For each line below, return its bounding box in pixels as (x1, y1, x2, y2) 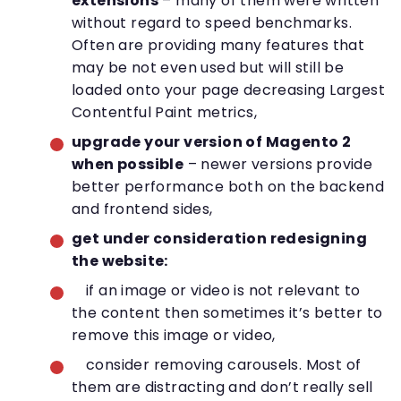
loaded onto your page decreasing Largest (72, 80, 385, 101)
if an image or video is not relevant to (86, 280, 361, 302)
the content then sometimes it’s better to (72, 303, 383, 324)
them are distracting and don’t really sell (72, 377, 373, 398)
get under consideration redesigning (72, 228, 367, 250)
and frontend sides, (72, 199, 213, 220)
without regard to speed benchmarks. (72, 13, 352, 34)
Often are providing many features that (72, 35, 365, 56)
